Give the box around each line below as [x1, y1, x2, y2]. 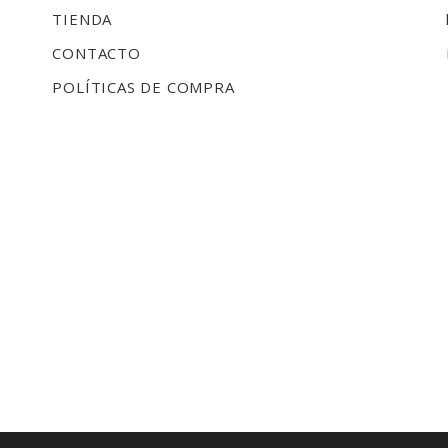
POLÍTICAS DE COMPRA [52, 76, 235, 97]
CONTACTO [52, 42, 141, 63]
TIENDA [52, 8, 113, 29]
